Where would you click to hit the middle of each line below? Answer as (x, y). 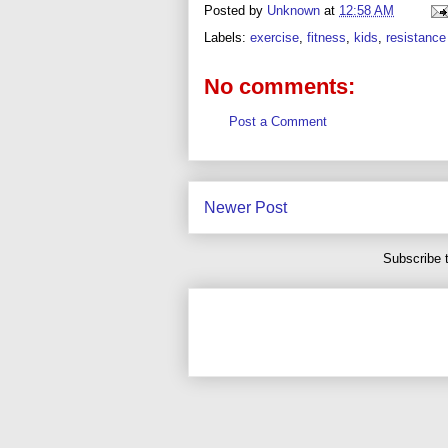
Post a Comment (278, 121)
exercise (274, 37)
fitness (326, 37)
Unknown (293, 10)
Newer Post (245, 208)
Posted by (235, 10)
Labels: (227, 37)
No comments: (279, 86)
